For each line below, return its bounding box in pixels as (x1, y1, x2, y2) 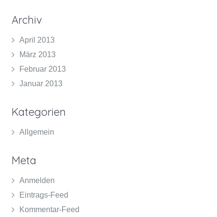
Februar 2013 (19, 64, 66, 73)
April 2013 (19, 35, 55, 44)
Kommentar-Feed (19, 205, 79, 214)
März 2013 (19, 50, 56, 59)
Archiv (12, 13, 42, 27)
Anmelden (19, 176, 55, 185)
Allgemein (19, 127, 54, 136)
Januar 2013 (19, 79, 62, 88)
